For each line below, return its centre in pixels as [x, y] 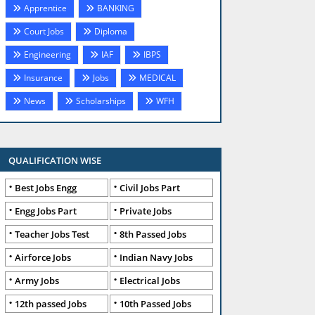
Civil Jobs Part [150, 188]
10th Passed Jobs [155, 304]
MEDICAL [157, 78]
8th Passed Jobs [153, 234]
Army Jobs [37, 281]
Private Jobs [146, 211]
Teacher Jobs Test [52, 234]
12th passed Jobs [51, 304]
